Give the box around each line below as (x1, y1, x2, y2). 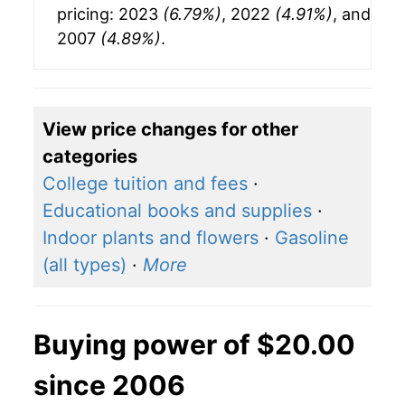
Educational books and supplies (42, 200, 312, 222)
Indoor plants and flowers (42, 227, 259, 250)
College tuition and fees (42, 173, 248, 195)
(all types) (42, 254, 127, 277)
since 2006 (33, 369, 185, 402)
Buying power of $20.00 (33, 328, 355, 362)
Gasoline (275, 227, 349, 250)
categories (42, 146, 137, 168)
